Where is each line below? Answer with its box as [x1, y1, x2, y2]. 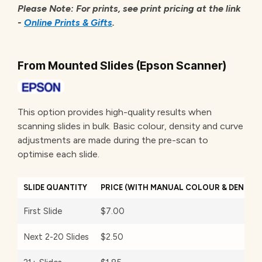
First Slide [23, 205, 62, 216]
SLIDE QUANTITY [23, 182, 87, 192]
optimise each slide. [18, 148, 99, 160]
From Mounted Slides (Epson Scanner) [18, 58, 226, 73]
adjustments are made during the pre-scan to [18, 134, 208, 146]
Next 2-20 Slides [23, 231, 89, 242]
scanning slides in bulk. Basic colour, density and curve [18, 120, 243, 132]
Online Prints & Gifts [24, 16, 112, 28]
